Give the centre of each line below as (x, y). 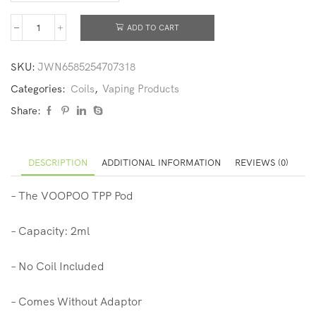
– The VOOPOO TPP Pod (72, 196)
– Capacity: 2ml (50, 231)
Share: (26, 111)
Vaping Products (141, 89)
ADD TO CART (153, 28)
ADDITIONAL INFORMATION (161, 163)
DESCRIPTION (57, 163)
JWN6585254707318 (86, 67)
